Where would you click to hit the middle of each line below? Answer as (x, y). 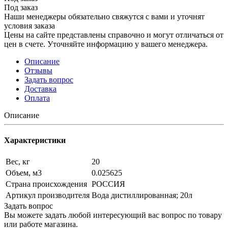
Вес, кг (18, 162)
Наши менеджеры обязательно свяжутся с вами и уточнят (104, 16)
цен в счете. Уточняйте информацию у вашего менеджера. (106, 44)
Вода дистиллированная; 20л (142, 195)
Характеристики (35, 140)
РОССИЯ (108, 184)
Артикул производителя (48, 195)
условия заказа (30, 25)
